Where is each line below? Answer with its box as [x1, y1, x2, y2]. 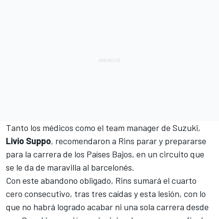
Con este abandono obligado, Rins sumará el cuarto [6, 175, 197, 186]
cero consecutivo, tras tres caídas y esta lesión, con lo [6, 188, 206, 199]
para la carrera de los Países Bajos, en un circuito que [6, 148, 204, 159]
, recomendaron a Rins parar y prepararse [51, 135, 206, 146]
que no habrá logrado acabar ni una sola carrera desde [6, 201, 209, 212]
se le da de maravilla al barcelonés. [6, 161, 134, 173]
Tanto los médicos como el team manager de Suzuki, [6, 122, 200, 133]
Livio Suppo [6, 135, 51, 146]
